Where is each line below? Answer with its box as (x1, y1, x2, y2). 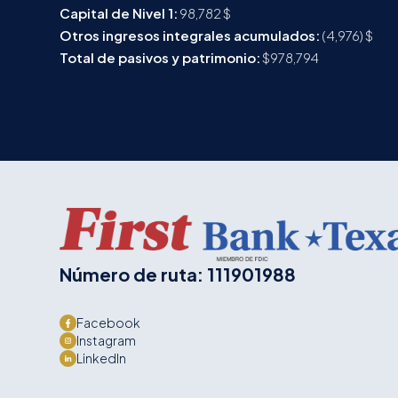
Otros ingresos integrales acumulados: (60, 27, 321, 44)
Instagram (76, 332, 137, 348)
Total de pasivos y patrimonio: (60, 49, 261, 66)
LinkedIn (76, 350, 127, 366)
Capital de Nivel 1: (60, 4, 179, 21)
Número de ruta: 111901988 (60, 263, 297, 285)
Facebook (76, 314, 141, 330)
